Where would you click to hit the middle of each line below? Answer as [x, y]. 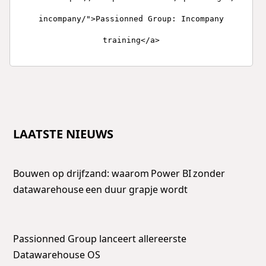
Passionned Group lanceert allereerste [100, 238]
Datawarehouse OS [57, 254]
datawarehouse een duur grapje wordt [101, 189]
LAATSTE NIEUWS [64, 134]
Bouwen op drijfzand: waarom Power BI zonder [119, 173]
